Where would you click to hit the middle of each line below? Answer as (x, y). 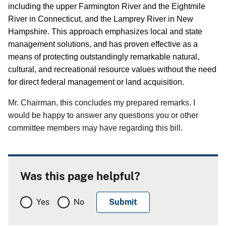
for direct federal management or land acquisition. (96, 82)
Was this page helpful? (80, 176)
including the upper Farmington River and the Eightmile (107, 6)
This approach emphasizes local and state (127, 31)
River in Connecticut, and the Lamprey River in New (101, 19)
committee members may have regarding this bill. (95, 128)
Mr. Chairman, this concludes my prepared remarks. (100, 102)
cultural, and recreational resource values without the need (112, 69)
